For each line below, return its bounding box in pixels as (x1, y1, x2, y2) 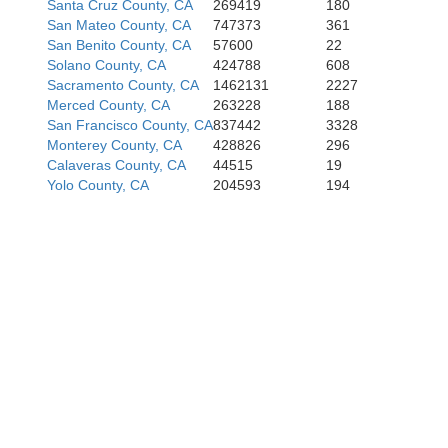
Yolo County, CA (47, 177, 149, 193)
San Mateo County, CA (47, 17, 191, 33)
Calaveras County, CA (47, 157, 186, 173)
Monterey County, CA (47, 137, 182, 153)
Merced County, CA (47, 97, 170, 113)
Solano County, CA (47, 57, 166, 73)
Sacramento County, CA (47, 77, 199, 93)
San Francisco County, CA (47, 117, 213, 133)
